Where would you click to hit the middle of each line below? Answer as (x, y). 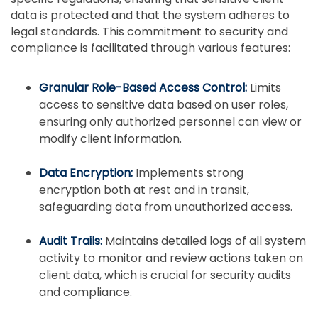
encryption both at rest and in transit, (144, 190)
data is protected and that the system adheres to (150, 15)
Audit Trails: (72, 241)
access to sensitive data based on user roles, (164, 104)
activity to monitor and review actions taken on (171, 258)
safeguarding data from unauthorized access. (166, 207)
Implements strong (188, 172)
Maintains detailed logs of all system (205, 241)
